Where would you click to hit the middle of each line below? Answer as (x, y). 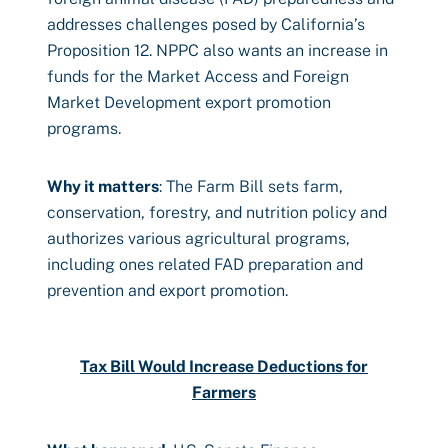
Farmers (224, 392)
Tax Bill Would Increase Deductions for (224, 366)
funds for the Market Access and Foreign (198, 76)
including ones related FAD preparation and (205, 264)
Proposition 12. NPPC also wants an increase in (217, 50)
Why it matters (103, 186)
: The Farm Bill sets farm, (251, 186)
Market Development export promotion (189, 102)
